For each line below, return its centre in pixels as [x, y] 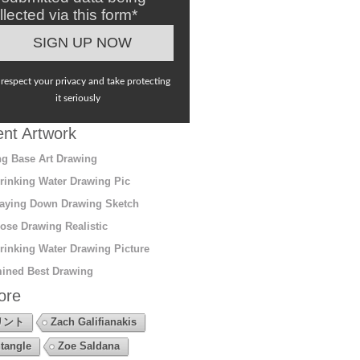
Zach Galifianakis [93, 321]
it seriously [78, 98]
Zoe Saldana [88, 346]
